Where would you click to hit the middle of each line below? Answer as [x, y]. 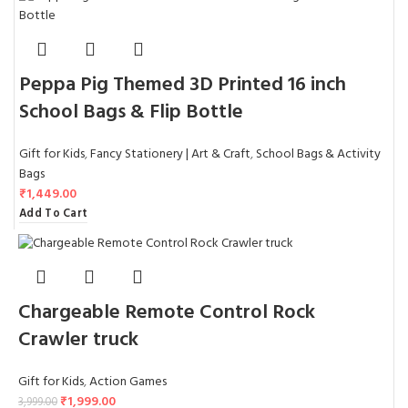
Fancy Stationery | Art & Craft [170, 154]
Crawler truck [78, 341]
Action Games [128, 382]
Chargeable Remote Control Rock [167, 313]
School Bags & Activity [318, 154]
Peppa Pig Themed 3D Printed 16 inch [183, 85]
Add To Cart [54, 214]
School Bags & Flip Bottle [131, 112]
